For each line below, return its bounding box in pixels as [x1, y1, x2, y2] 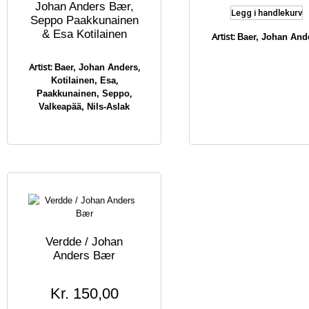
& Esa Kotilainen [41, 27, 127, 41]
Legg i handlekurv [230, 8, 302, 18]
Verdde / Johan [46, 235, 123, 248]
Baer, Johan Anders [54, 62, 138, 72]
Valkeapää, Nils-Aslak [39, 101, 130, 112]
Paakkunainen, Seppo [37, 88, 130, 99]
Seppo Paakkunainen [30, 13, 139, 27]
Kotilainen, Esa [50, 75, 116, 86]
